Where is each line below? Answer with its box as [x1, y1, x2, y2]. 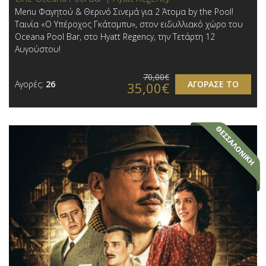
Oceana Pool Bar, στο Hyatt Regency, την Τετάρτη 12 [15, 30, 215, 42]
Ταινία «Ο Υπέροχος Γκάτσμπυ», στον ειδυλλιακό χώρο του [15, 18, 243, 30]
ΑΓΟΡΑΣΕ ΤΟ [188, 78, 239, 90]
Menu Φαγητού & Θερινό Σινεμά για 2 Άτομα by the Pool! [15, 5, 233, 17]
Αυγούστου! [15, 43, 61, 55]
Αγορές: [15, 78, 46, 90]
